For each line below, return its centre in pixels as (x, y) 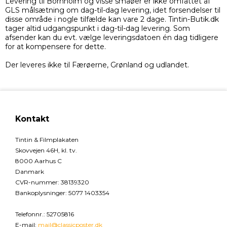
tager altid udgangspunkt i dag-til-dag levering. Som (98, 29)
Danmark (30, 172)
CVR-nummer (36, 182)
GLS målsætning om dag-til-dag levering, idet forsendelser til (113, 10)
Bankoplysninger (40, 193)
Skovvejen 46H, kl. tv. (46, 150)
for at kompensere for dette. (55, 47)
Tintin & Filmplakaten (47, 140)
